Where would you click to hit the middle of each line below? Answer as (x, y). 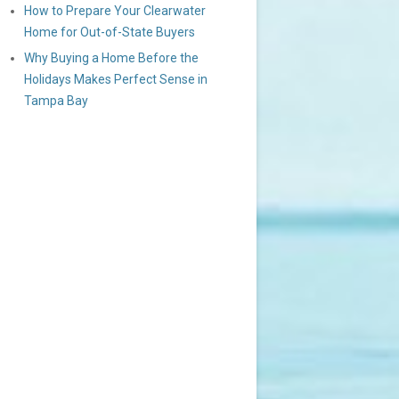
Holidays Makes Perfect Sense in (116, 79)
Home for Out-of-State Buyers (110, 32)
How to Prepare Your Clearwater (115, 11)
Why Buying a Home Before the (111, 58)
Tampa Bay (56, 101)
